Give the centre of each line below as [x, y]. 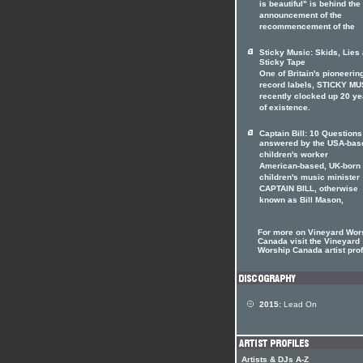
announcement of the [301, 16]
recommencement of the [307, 28]
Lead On [299, 304]
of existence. [285, 109]
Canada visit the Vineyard [309, 241]
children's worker [294, 156]
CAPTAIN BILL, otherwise [309, 190]
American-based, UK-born [310, 167]
